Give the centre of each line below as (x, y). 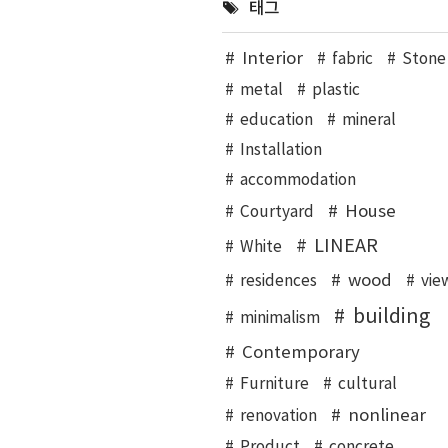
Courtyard (276, 212)
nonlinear (386, 416)
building (391, 317)
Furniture (274, 384)
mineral (369, 120)
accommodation (297, 180)
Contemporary (300, 353)
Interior (272, 59)
